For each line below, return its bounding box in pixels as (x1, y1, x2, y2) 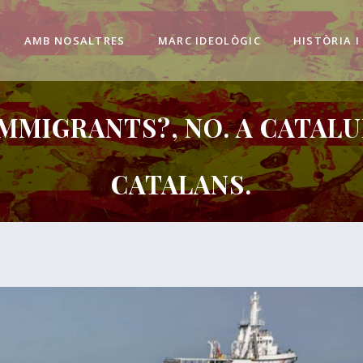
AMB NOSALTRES (23, 33, 126, 48)
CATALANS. (111, 167, 252, 201)
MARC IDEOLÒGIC (157, 33, 261, 48)
